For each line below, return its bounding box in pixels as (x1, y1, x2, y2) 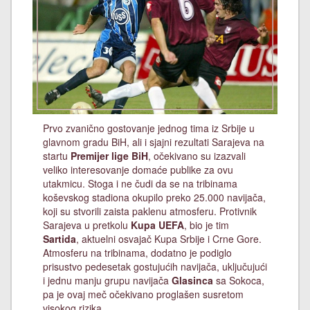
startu (43, 149, 71, 163)
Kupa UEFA (131, 218, 184, 232)
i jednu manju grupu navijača (43, 273, 172, 287)
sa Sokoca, (213, 273, 264, 287)
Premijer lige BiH (71, 149, 148, 163)
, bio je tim (184, 218, 229, 232)
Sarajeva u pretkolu (43, 218, 131, 232)
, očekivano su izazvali (148, 149, 246, 163)
